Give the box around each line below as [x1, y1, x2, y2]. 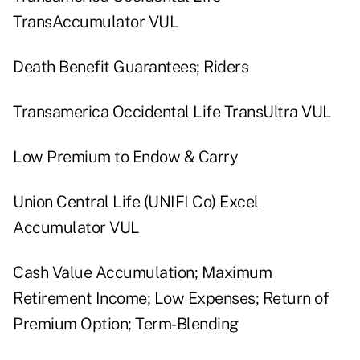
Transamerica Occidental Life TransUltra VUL [13, 102, 332, 122]
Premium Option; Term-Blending [13, 314, 239, 334]
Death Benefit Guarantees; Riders [13, 57, 248, 77]
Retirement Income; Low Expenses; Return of [13, 288, 329, 309]
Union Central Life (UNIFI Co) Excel [13, 192, 259, 212]
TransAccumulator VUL [13, 12, 178, 32]
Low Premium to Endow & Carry [13, 147, 238, 167]
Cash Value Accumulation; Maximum [13, 263, 272, 283]
